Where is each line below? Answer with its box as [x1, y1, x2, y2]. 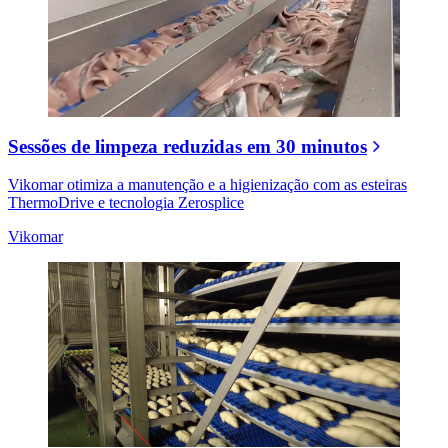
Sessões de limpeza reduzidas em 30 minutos [8, 135, 367, 157]
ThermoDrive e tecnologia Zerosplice [8, 194, 244, 212]
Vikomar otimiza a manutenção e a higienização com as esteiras [8, 176, 407, 194]
